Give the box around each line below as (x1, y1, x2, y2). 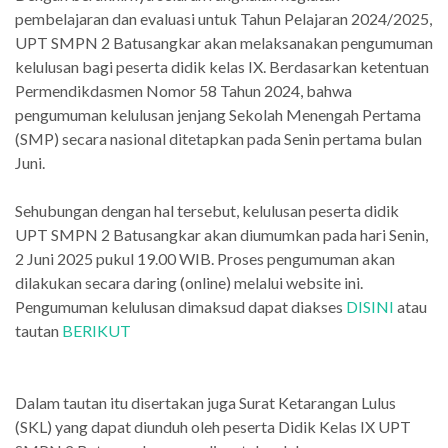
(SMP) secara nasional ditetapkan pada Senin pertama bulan (15, 128, 422, 148)
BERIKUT (62, 320, 131, 340)
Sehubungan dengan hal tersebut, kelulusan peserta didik (15, 200, 399, 220)
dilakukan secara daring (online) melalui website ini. (15, 272, 363, 292)
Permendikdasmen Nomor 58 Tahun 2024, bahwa (15, 80, 352, 100)
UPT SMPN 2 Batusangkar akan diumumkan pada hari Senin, (15, 224, 428, 244)
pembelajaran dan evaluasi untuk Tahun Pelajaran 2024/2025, (15, 8, 432, 28)
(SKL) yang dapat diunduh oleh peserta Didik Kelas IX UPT (15, 416, 411, 436)
